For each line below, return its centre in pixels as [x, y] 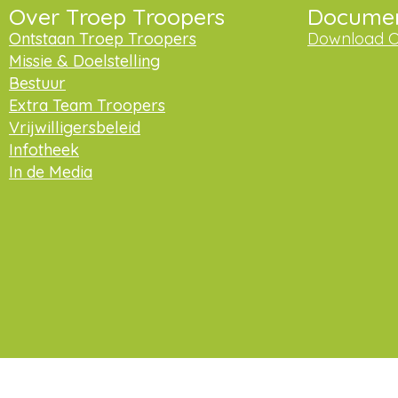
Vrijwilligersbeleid [75, 128]
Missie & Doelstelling [84, 61]
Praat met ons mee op [136, 373]
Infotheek [44, 150]
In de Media [51, 172]
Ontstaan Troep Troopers [103, 39]
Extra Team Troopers [87, 106]
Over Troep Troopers [117, 17]
